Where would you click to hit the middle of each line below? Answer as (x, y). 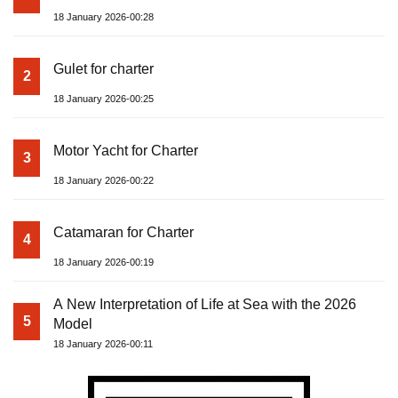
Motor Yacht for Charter (126, 151)
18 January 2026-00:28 (103, 17)
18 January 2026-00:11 (103, 344)
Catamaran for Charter (123, 233)
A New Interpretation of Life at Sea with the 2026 (205, 305)
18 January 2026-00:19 (103, 263)
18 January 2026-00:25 (103, 99)
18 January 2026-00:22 (103, 181)
